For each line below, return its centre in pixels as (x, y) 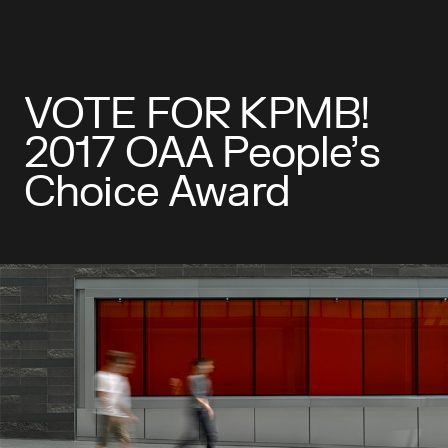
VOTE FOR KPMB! (197, 115)
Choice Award (157, 193)
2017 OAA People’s (202, 154)
